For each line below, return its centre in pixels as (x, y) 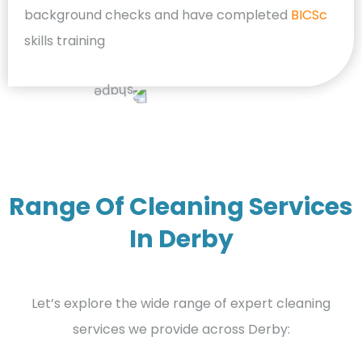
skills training (65, 40)
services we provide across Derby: (181, 329)
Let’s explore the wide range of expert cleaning (181, 303)
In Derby (181, 239)
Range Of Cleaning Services (181, 206)
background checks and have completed (158, 15)
